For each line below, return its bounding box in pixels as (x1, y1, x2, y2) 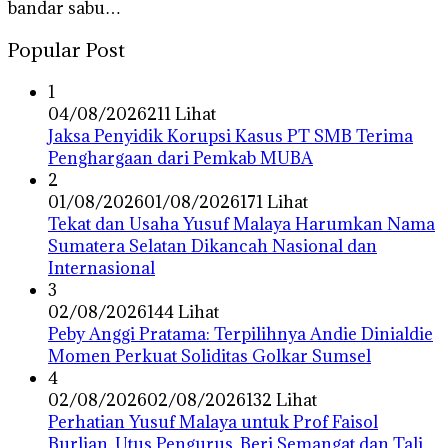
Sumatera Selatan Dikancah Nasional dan (48, 235, 377, 258)
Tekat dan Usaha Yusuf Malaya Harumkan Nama (48, 213, 435, 236)
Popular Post (8, 37, 125, 63)
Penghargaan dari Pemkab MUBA (48, 147, 313, 170)
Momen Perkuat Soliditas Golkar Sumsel (48, 345, 371, 368)
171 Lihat (240, 191, 308, 214)
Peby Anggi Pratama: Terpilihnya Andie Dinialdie (48, 323, 433, 346)
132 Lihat (246, 389, 317, 412)
